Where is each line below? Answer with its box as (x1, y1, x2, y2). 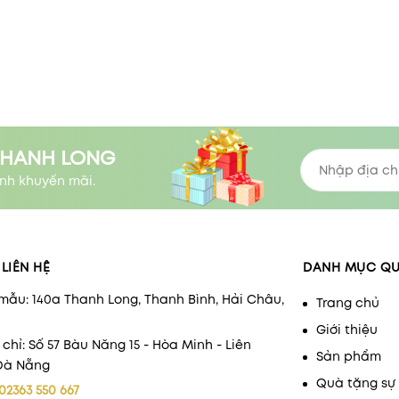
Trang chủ (316, 293, 380, 312)
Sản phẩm (316, 346, 382, 365)
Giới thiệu (316, 320, 379, 338)
